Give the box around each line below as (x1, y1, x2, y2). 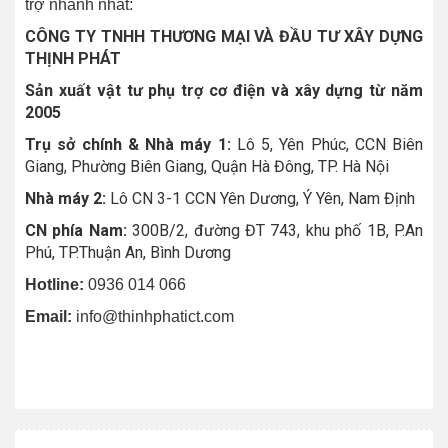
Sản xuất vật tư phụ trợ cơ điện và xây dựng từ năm (25, 81, 423, 101)
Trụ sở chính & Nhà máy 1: (25, 135, 237, 155)
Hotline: (25, 276, 88, 294)
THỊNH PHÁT (25, 49, 121, 69)
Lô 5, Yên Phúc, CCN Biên (236, 135, 423, 155)
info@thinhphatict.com (72, 308, 234, 326)
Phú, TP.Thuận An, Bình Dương (25, 243, 231, 263)
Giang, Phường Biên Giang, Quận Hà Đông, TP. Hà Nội (25, 157, 389, 177)
